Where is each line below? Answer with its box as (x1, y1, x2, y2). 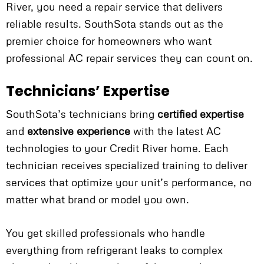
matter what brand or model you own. (6, 193, 189, 206)
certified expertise (157, 107, 244, 121)
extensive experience (27, 124, 130, 138)
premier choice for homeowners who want (6, 34, 212, 48)
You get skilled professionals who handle (6, 226, 205, 240)
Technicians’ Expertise (6, 81, 170, 101)
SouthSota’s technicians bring (6, 107, 157, 121)
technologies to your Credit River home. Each (6, 141, 229, 155)
